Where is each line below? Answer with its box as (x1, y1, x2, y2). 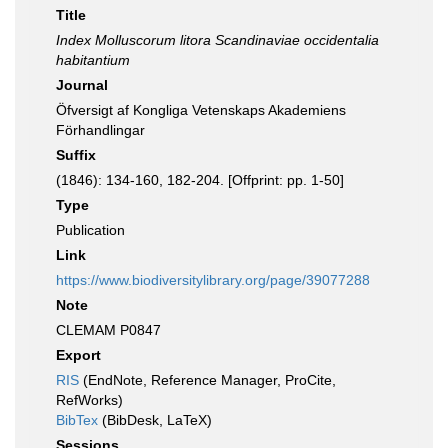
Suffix (56, 147, 96, 163)
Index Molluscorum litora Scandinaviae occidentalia (56, 32, 379, 48)
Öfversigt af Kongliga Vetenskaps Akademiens (56, 102, 346, 118)
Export (56, 347, 101, 363)
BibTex (56, 412, 98, 428)
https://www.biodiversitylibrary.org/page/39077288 (56, 272, 370, 288)
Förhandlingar (56, 122, 145, 138)
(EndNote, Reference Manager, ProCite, (79, 372, 336, 388)
